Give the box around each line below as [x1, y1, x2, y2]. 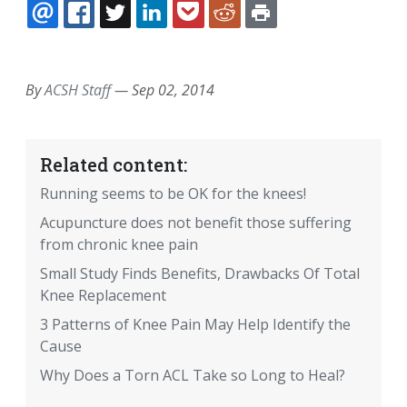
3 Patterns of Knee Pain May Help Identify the [40, 314, 351, 335]
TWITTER [150, 25, 204, 44]
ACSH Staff [45, 80, 111, 101]
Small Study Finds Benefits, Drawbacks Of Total [40, 263, 360, 284]
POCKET [223, 25, 275, 44]
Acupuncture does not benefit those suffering [40, 213, 352, 233]
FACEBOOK [113, 25, 184, 44]
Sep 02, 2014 [132, 80, 214, 101]
